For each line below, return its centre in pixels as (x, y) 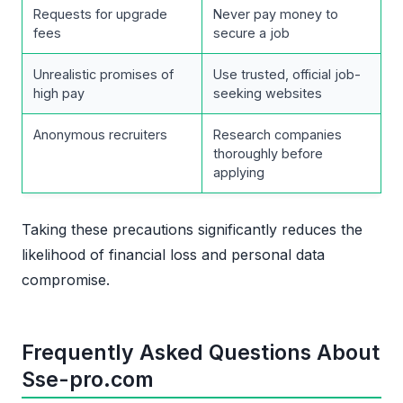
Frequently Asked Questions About (201, 353)
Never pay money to (276, 13)
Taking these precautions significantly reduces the (192, 229)
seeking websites (268, 93)
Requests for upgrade (100, 13)
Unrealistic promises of (103, 74)
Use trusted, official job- (287, 74)
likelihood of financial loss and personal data (173, 254)
